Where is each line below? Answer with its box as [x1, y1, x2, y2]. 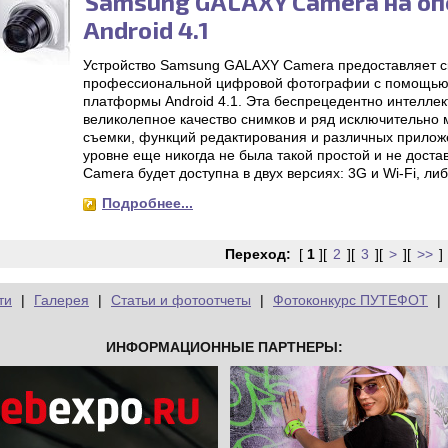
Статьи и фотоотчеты [111, 292, 251, 308]
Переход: [225, 246, 291, 262]
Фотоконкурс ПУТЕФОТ [273, 292, 428, 308]
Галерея [34, 292, 89, 308]
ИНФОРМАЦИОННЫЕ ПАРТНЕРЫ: [105, 339, 343, 356]
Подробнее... [102, 195, 193, 211]
